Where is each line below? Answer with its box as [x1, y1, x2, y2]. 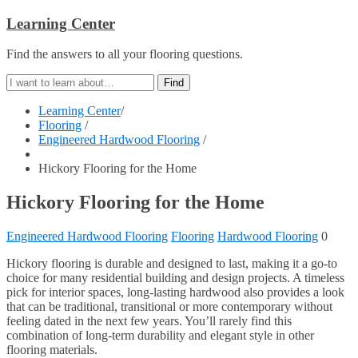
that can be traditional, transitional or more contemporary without [6, 300, 332, 314]
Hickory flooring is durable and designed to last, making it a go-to [6, 257, 337, 271]
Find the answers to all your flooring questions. [6, 47, 243, 62]
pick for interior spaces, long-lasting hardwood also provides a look [6, 285, 344, 300]
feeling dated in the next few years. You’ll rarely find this [6, 314, 292, 328]
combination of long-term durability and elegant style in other [6, 328, 314, 343]
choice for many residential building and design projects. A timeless [6, 271, 344, 285]
